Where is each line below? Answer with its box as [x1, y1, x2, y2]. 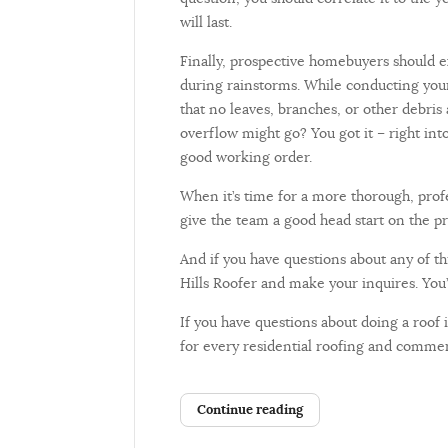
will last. [180, 13, 240, 32]
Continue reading [197, 401, 303, 419]
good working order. [180, 148, 312, 167]
